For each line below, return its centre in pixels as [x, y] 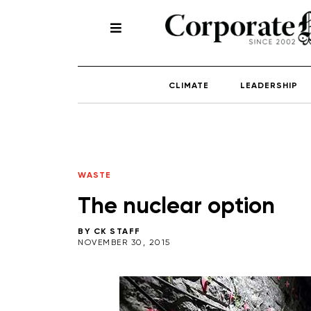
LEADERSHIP [269, 86]
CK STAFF [117, 232]
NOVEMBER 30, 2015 [124, 243]
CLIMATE [189, 86]
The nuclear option [176, 207]
